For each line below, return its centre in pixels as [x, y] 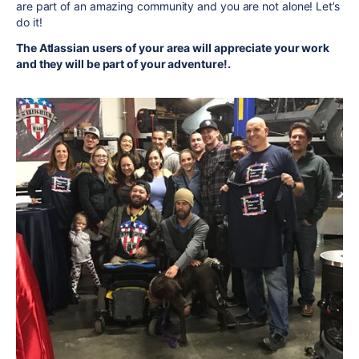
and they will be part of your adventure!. [123, 64]
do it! [29, 22]
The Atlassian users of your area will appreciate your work [173, 48]
